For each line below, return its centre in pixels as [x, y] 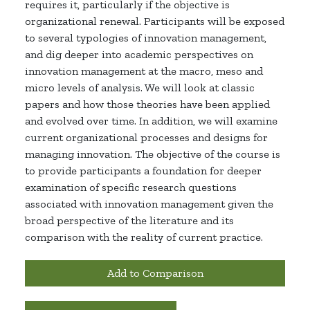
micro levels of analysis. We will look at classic [140, 88]
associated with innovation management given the [149, 204]
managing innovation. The [91, 154]
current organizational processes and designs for [146, 138]
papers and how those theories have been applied [147, 104]
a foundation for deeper [201, 171]
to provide [52, 171]
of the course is [241, 154]
